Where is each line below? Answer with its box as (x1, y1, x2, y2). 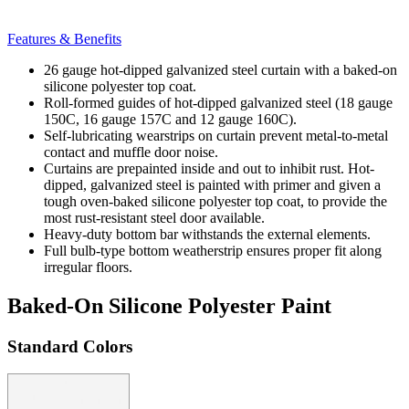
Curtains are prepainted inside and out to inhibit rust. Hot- (44, 160, 374, 176)
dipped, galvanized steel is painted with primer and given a (44, 176, 381, 193)
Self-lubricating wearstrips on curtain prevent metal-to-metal (44, 127, 388, 143)
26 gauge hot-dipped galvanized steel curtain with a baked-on (44, 61, 397, 78)
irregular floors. (44, 258, 132, 275)
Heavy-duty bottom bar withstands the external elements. (44, 225, 371, 242)
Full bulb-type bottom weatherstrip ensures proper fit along (44, 242, 382, 258)
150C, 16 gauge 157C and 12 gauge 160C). (44, 110, 297, 127)
